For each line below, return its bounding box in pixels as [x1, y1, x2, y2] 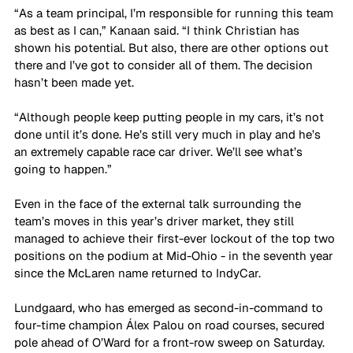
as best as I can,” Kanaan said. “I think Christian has [14, 23, 303, 39]
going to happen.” [14, 162, 112, 177]
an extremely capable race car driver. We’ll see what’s [14, 144, 306, 160]
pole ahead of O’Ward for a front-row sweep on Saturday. [14, 335, 328, 351]
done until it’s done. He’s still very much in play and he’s [14, 127, 324, 143]
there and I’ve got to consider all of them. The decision [14, 58, 316, 73]
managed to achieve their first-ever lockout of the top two [14, 231, 338, 247]
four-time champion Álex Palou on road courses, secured [14, 318, 328, 333]
